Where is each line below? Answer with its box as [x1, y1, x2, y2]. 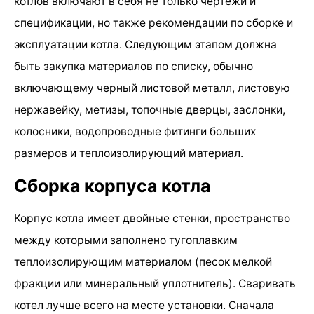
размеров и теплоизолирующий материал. [14, 146, 243, 160]
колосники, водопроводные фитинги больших [14, 124, 256, 138]
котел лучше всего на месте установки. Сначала [14, 298, 274, 312]
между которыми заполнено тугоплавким [14, 233, 238, 247]
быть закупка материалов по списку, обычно [14, 59, 253, 73]
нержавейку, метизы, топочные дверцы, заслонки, [14, 102, 285, 116]
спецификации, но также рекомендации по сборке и [14, 15, 293, 29]
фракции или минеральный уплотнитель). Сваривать [14, 276, 296, 290]
